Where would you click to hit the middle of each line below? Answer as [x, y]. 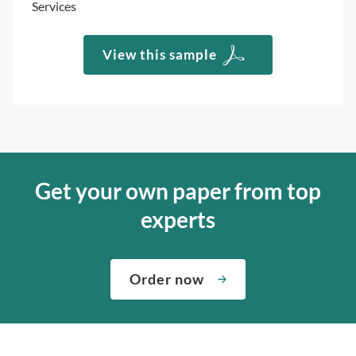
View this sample [160, 55]
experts [178, 220]
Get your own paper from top [178, 191]
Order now [167, 279]
